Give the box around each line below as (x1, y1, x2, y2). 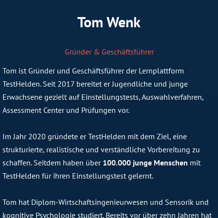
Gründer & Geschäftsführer (64, 47, 154, 57)
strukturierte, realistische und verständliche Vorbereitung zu (2, 145, 200, 155)
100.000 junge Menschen (103, 158, 188, 168)
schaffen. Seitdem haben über (2, 158, 103, 168)
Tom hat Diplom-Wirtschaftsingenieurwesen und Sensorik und (2, 197, 209, 207)
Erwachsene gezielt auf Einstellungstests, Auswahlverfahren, (2, 92, 203, 102)
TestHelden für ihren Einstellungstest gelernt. (2, 171, 153, 181)
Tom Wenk (77, 12, 141, 32)
